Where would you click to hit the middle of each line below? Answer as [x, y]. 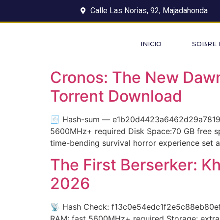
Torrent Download [116, 96]
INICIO [151, 43]
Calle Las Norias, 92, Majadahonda [149, 11]
